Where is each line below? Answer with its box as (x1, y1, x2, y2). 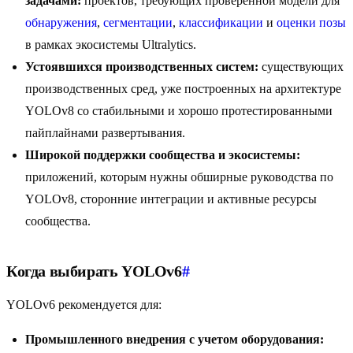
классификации (179, 16, 263, 30)
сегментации (103, 16, 173, 30)
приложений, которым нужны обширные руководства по (25, 170, 333, 184)
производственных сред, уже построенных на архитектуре (25, 82, 341, 96)
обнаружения (25, 16, 97, 30)
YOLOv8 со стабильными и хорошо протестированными (25, 104, 333, 118)
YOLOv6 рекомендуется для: (6, 298, 162, 312)
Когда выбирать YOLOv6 (6, 262, 182, 281)
